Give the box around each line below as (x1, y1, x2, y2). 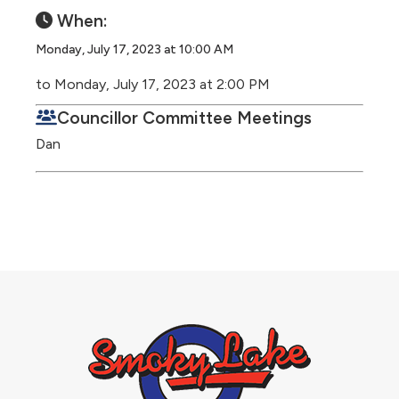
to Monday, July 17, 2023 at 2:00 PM (36, 76, 270, 93)
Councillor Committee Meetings (57, 108, 312, 128)
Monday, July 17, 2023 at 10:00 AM (36, 42, 233, 57)
